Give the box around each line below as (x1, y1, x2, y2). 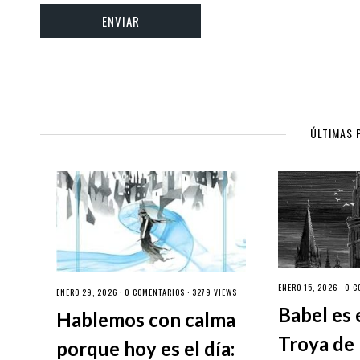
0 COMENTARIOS (125, 285, 185, 298)
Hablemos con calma (56, 307, 235, 331)
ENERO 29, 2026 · (56, 285, 125, 298)
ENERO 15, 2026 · (278, 280, 346, 293)
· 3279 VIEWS (185, 285, 237, 298)
